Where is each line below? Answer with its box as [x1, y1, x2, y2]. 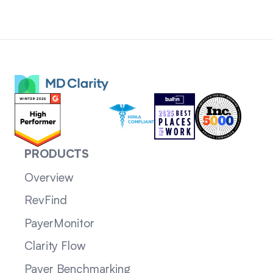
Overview [24, 172, 74, 185]
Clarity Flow [24, 241, 86, 253]
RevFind [24, 195, 67, 208]
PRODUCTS [24, 149, 89, 161]
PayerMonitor [24, 218, 94, 230]
